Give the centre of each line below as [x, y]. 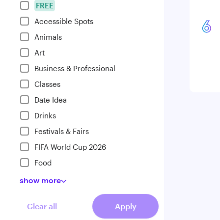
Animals [48, 37]
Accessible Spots [64, 21]
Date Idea [51, 100]
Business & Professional [75, 68]
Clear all [42, 206]
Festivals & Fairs [62, 131]
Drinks [45, 115]
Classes [47, 84]
